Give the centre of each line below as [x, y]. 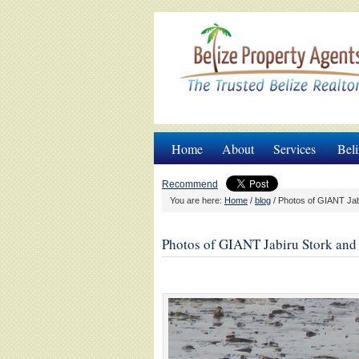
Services [294, 149]
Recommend [190, 184]
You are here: [197, 200]
